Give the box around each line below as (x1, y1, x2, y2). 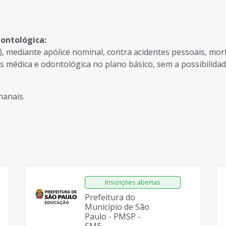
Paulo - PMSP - (84, 211, 141, 222)
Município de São (84, 201, 149, 212)
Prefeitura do (84, 192, 135, 203)
